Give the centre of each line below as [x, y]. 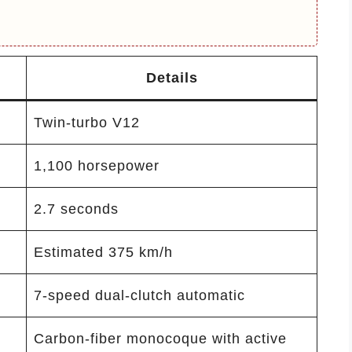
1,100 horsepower [97, 165]
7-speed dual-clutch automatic [139, 295]
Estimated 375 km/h [103, 252]
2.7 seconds [76, 209]
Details [172, 77]
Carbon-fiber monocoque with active [160, 338]
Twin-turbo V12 [87, 122]
